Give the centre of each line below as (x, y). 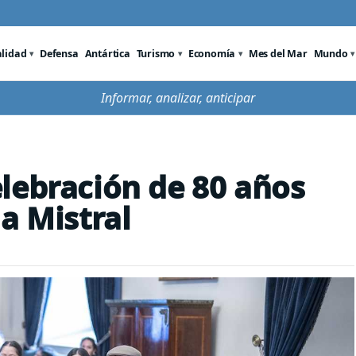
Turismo (156, 53)
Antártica (107, 53)
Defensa (59, 53)
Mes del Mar (278, 53)
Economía (212, 53)
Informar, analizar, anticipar (178, 98)
